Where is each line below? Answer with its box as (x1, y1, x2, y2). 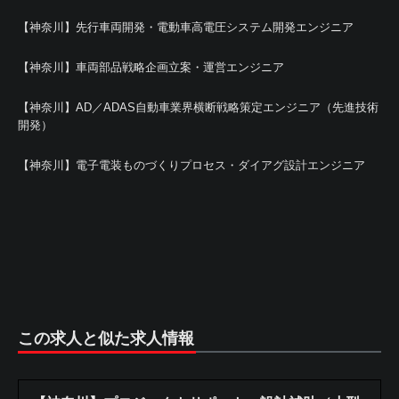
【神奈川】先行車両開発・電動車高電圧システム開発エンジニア (18, 20, 354, 34)
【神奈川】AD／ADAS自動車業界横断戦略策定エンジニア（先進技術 (18, 101, 379, 114)
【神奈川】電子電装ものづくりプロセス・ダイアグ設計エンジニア (18, 159, 365, 172)
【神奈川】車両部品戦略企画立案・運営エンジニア (18, 61, 284, 74)
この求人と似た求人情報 (18, 330, 194, 347)
